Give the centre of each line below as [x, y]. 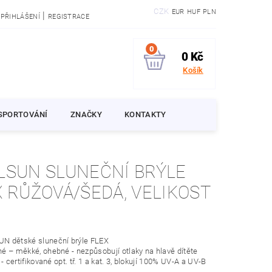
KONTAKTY [145, 115]
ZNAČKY [86, 115]
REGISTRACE [69, 17]
